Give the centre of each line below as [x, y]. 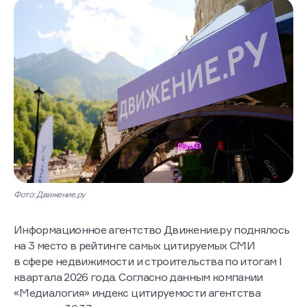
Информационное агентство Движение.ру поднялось [152, 230]
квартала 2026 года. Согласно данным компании [138, 277]
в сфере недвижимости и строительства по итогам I [148, 261]
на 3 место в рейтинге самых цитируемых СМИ [135, 246]
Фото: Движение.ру [49, 195]
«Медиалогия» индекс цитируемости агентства [137, 293]
